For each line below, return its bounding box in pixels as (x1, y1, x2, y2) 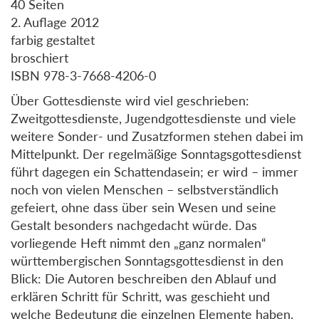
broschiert (11, 50, 68, 66)
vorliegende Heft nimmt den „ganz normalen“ (11, 235, 266, 251)
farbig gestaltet (11, 32, 95, 48)
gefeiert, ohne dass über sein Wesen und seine (11, 199, 276, 216)
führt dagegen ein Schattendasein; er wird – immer (11, 164, 298, 180)
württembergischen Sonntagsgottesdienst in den (11, 253, 283, 269)
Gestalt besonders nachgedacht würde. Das (11, 217, 257, 234)
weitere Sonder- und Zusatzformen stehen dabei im (11, 128, 303, 145)
